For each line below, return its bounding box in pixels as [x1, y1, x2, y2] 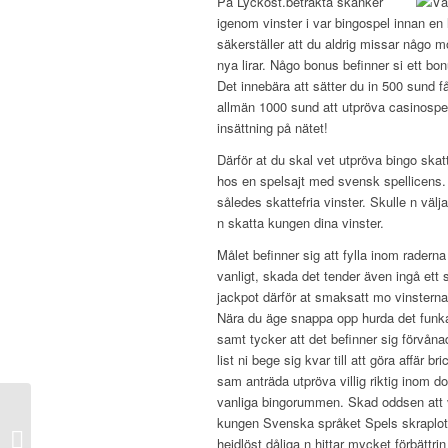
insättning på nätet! [217, 118, 328, 138]
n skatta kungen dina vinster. [217, 213, 384, 233]
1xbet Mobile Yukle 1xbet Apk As [35, 407, 228, 426]
